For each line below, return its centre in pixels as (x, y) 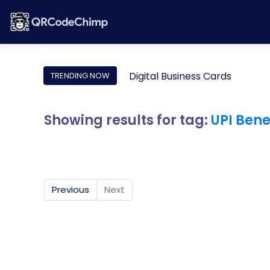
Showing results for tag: (127, 120)
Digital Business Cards (180, 76)
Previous (71, 190)
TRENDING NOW (80, 76)
